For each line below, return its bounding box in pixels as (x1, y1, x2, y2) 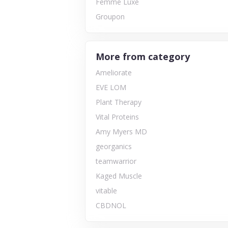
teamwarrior (96, 156, 136, 166)
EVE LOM (96, 82, 126, 92)
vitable (96, 185, 117, 195)
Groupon (96, 11, 125, 21)
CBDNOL (96, 200, 126, 210)
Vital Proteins (96, 111, 139, 122)
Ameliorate (96, 67, 132, 77)
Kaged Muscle (96, 170, 142, 181)
